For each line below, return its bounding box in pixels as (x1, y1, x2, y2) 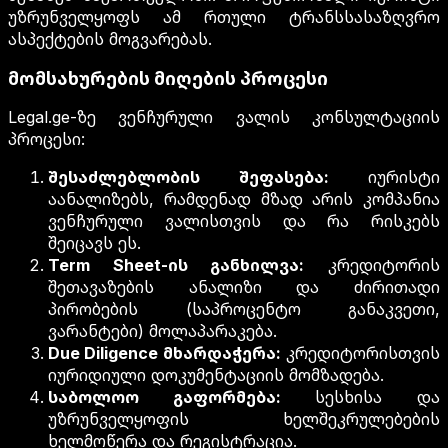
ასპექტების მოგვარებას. (8, 29, 212, 50)
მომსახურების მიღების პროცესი (8, 68, 328, 90)
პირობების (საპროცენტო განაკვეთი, (48, 299, 440, 320)
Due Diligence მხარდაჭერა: (48, 343, 281, 364)
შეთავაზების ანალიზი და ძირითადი (48, 277, 440, 298)
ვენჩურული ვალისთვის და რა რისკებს (48, 211, 440, 232)
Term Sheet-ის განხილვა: (48, 255, 305, 276)
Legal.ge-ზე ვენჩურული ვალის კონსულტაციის (8, 107, 440, 128)
